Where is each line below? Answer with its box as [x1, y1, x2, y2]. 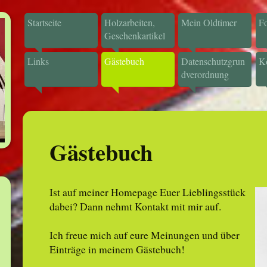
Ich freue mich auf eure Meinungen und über [49, 227, 240, 242]
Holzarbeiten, [104, 16, 156, 29]
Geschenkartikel [104, 29, 166, 42]
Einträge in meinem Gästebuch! [49, 241, 185, 256]
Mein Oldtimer [181, 16, 237, 29]
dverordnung [181, 67, 229, 80]
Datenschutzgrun [181, 54, 246, 67]
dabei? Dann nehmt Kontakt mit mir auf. [49, 198, 221, 213]
